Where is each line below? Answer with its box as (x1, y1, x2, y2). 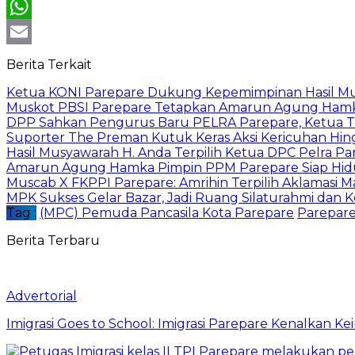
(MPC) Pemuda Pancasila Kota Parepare (40, 204, 294, 220)
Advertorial (6, 288, 77, 303)
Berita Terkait (6, 56, 92, 72)
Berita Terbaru (6, 232, 100, 248)
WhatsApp (6, 24, 65, 38)
